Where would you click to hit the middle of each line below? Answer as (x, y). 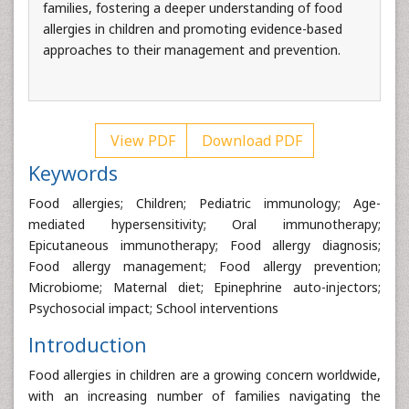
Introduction (88, 344)
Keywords (73, 173)
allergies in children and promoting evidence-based (193, 28)
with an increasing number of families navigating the (204, 395)
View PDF (141, 140)
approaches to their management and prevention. (192, 49)
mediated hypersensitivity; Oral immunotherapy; (204, 224)
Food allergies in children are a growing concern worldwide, (204, 374)
